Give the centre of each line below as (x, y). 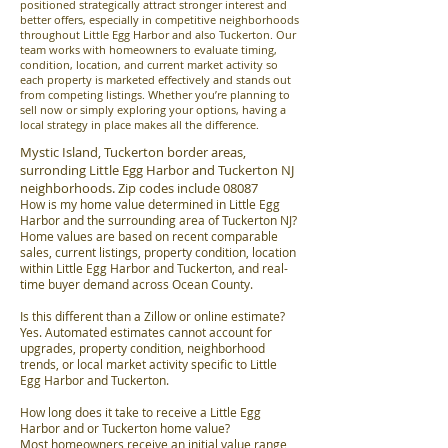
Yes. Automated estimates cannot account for (146, 332)
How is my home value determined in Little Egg (150, 204)
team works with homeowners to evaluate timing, (148, 50)
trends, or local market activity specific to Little (148, 364)
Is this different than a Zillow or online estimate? (152, 316)
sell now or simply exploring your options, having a (153, 110)
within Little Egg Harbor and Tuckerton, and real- (154, 268)
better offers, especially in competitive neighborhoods (159, 20)
